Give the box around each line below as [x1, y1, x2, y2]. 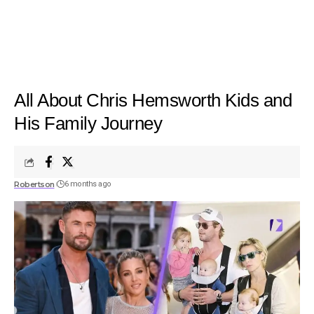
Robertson [14, 179, 55, 189]
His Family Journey [14, 113, 162, 134]
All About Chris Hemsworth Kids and [14, 90, 292, 111]
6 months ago [64, 179, 111, 189]
